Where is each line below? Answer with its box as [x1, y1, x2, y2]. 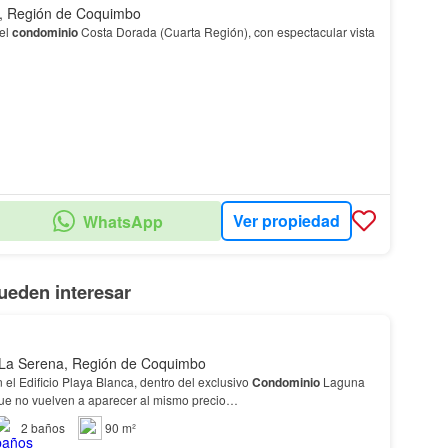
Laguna [319, 372, 365, 390]
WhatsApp [83, 209, 164, 233]
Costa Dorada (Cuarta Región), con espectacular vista [77, 22, 375, 40]
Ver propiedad [232, 209, 340, 233]
